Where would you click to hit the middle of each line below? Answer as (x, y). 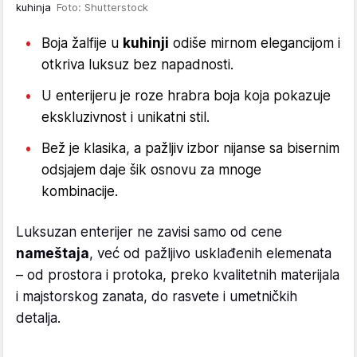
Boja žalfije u (82, 43)
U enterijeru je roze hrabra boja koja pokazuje (186, 95)
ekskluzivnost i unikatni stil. (126, 117)
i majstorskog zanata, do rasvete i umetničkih (157, 296)
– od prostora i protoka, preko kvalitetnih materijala (178, 275)
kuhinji (146, 43)
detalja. (38, 318)
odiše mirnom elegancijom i (255, 43)
